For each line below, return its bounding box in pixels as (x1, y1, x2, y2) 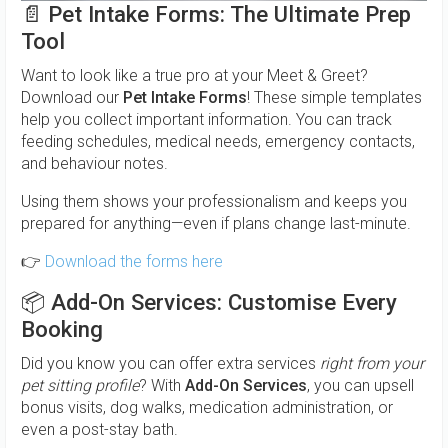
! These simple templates (247, 87, 422, 107)
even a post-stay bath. (21, 419, 178, 439)
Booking (21, 315, 103, 342)
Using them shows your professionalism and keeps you (21, 191, 407, 211)
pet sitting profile (21, 375, 139, 395)
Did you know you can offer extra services (21, 353, 320, 373)
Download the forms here (45, 251, 223, 271)
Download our (21, 87, 123, 107)
